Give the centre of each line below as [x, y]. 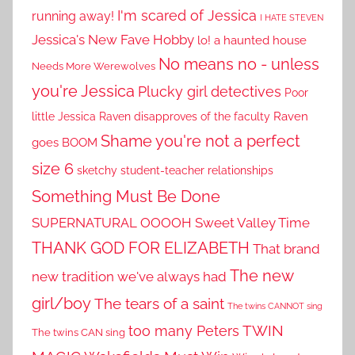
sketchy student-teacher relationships [175, 170]
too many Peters [184, 331]
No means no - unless [239, 65]
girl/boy [61, 304]
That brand [286, 249]
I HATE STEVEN [292, 18]
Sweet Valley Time [252, 223]
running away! [73, 17]
